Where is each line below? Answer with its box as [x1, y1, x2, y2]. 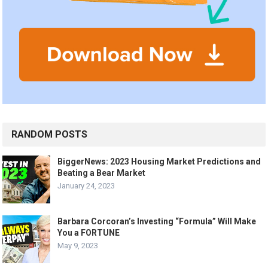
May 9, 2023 [57, 241, 99, 251]
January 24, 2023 [57, 181, 115, 191]
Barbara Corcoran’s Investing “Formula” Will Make [57, 217, 257, 227]
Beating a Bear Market [57, 168, 146, 178]
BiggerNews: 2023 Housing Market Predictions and [57, 157, 261, 167]
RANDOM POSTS [11, 129, 88, 141]
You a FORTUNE [57, 228, 120, 238]
